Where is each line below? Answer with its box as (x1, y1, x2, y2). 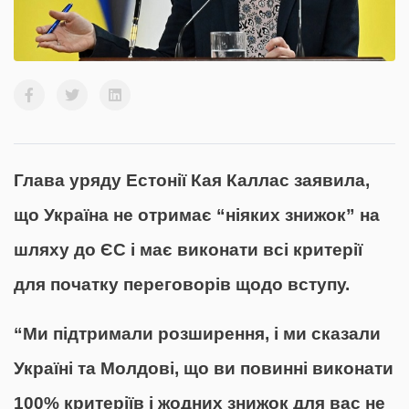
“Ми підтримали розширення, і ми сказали (14, 324, 381, 344)
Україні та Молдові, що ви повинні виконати (14, 359, 393, 379)
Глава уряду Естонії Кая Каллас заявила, (14, 171, 370, 191)
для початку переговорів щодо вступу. (14, 275, 350, 295)
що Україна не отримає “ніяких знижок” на (14, 205, 380, 225)
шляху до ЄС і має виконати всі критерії (14, 240, 362, 260)
